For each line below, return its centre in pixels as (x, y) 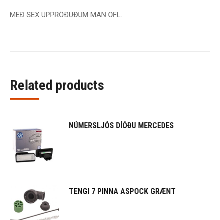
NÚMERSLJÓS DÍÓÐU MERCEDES (121, 125)
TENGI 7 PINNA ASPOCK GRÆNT (122, 191)
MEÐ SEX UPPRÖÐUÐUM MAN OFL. (66, 15)
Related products (57, 85)
